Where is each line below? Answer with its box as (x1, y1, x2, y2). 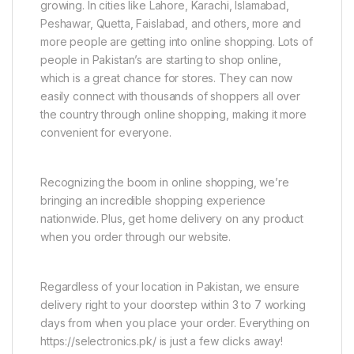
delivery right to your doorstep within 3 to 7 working (40, 297, 306, 311)
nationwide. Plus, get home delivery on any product (40, 211, 303, 225)
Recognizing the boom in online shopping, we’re (40, 175, 289, 189)
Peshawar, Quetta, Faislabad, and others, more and (40, 16, 302, 30)
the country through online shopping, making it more (40, 107, 307, 121)
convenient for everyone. (40, 125, 171, 139)
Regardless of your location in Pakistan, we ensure (40, 279, 299, 293)
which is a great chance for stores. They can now (40, 70, 293, 85)
